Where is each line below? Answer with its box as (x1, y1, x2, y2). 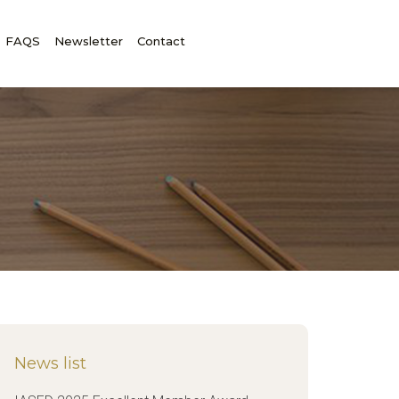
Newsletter (54, 34, 123, 48)
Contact (137, 34, 185, 48)
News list (14, 354, 86, 373)
